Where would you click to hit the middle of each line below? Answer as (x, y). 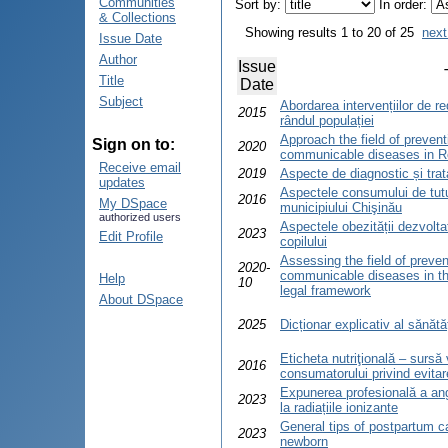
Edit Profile (131, 236)
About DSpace (141, 299)
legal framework (325, 291)
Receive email (140, 167)
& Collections (137, 17)
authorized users (140, 217)
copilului (303, 242)
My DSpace (133, 203)
